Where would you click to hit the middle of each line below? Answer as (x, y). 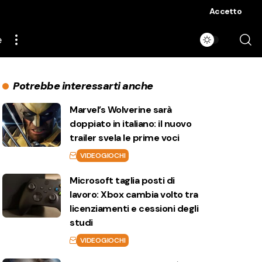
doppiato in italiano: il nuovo (131, 124)
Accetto (225, 11)
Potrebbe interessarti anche (83, 86)
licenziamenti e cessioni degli (134, 208)
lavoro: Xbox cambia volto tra (134, 194)
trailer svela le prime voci (125, 138)
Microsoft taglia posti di (122, 180)
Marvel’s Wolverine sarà (121, 110)
